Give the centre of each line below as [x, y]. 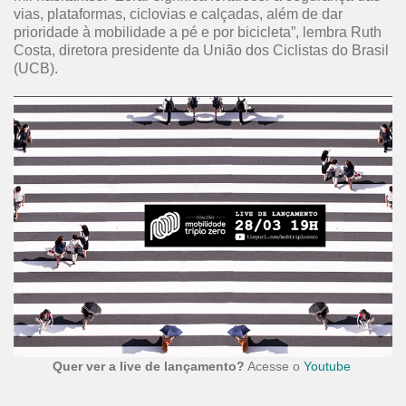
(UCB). [36, 68]
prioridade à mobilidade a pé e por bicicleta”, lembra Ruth [198, 32]
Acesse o [274, 366]
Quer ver [80, 366]
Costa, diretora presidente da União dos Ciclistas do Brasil [201, 50]
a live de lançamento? [176, 366]
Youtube [327, 366]
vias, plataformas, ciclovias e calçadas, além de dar [178, 14]
